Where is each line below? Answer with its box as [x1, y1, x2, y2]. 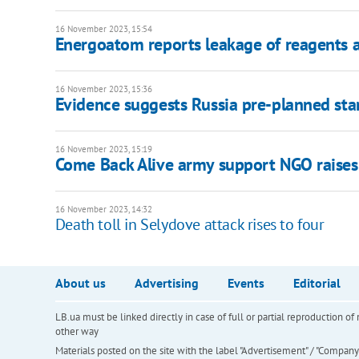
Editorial [292, 274, 341, 291]
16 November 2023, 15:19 [54, 143, 152, 155]
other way [54, 324, 99, 338]
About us [54, 274, 106, 291]
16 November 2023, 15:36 [54, 83, 152, 95]
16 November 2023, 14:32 [54, 203, 152, 215]
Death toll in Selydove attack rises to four [54, 213, 325, 235]
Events [227, 274, 264, 291]
